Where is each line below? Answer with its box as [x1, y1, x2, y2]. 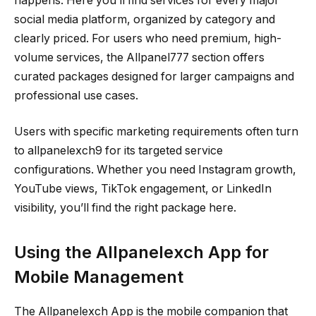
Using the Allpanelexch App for [14, 242, 269, 263]
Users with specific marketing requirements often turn [14, 125, 298, 139]
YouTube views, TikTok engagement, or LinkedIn [14, 182, 272, 196]
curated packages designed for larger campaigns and [14, 69, 294, 83]
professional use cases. [14, 88, 138, 102]
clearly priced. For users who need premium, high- [14, 31, 281, 45]
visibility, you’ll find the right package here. [14, 201, 236, 215]
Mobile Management [14, 267, 183, 288]
